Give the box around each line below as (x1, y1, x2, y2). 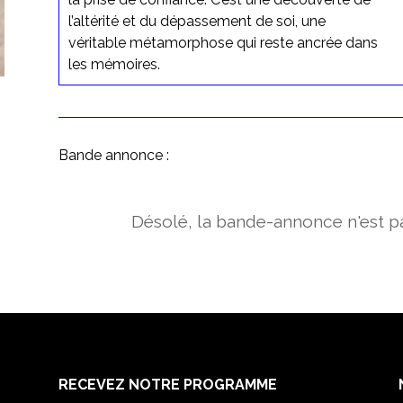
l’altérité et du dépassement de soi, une (67, 12, 326, 30)
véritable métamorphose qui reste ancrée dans (67, 33, 378, 51)
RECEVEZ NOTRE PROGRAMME (58, 375, 277, 393)
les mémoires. (67, 55, 160, 73)
